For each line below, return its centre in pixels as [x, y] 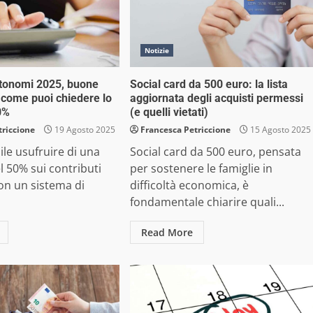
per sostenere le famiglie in [201, 168]
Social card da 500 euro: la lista [209, 84]
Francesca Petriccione [185, 130]
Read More [167, 232]
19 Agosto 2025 [84, 130]
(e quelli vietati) [169, 112]
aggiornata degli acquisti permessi [216, 98]
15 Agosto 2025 [279, 130]
